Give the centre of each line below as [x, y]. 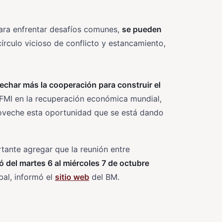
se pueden [142, 29]
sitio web [72, 177]
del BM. [104, 177]
